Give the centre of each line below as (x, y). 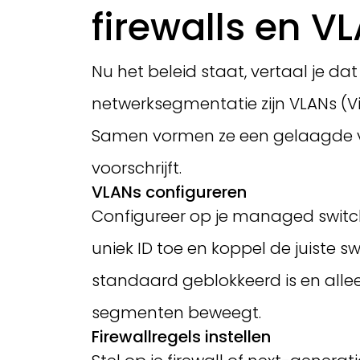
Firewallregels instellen (181, 337)
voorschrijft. (137, 168)
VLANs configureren (169, 192)
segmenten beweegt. (176, 313)
